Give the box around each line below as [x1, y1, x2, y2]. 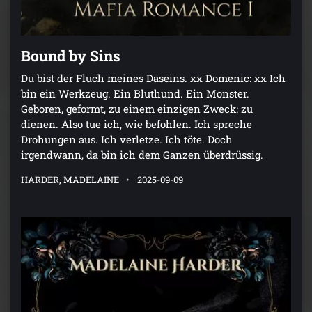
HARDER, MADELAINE [21, 173, 119, 186]
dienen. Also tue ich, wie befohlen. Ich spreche [21, 116, 252, 131]
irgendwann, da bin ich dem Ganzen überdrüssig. [21, 147, 263, 162]
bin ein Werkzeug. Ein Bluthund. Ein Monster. [21, 86, 249, 100]
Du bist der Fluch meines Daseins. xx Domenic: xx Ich [21, 70, 286, 85]
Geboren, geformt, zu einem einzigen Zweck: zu [21, 101, 253, 116]
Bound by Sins [21, 45, 120, 65]
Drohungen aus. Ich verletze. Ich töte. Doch [21, 132, 233, 146]
